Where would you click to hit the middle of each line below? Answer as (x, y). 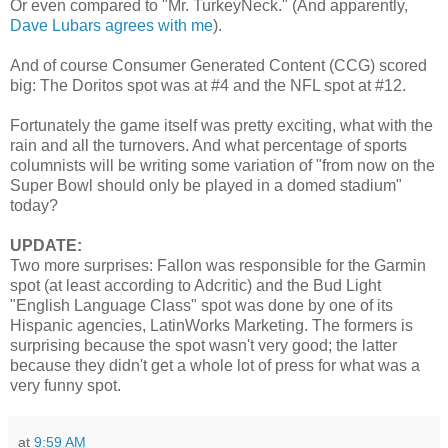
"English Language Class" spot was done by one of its (201, 305)
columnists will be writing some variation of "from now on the (222, 165)
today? (34, 205)
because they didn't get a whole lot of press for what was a (215, 365)
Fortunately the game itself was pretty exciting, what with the (221, 125)
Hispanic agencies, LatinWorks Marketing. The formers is (211, 325)
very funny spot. (65, 385)
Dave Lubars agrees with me (111, 25)
